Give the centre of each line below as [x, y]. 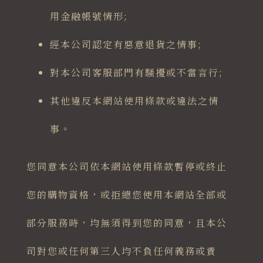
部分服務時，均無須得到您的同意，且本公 [127, 223]
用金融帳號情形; [89, 16]
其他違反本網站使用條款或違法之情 [134, 101]
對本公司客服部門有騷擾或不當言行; [136, 73]
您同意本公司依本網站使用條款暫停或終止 [127, 167]
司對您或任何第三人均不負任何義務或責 [121, 251]
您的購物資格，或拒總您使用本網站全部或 [127, 195]
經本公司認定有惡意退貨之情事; [126, 45]
